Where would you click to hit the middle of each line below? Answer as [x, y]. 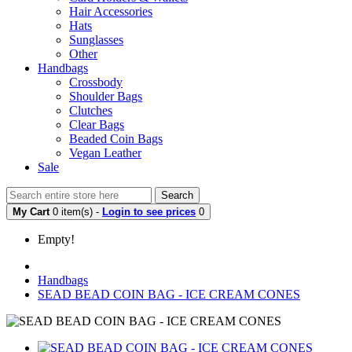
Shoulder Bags [106, 96]
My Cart [31, 211]
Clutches [91, 110]
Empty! [56, 239]
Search [177, 195]
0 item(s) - [77, 211]
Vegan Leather [105, 152]
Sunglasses [96, 39]
